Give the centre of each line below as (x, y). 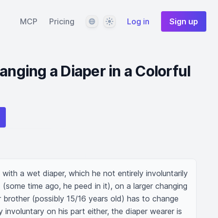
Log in (138, 21)
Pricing (62, 21)
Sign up (184, 21)
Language (103, 21)
